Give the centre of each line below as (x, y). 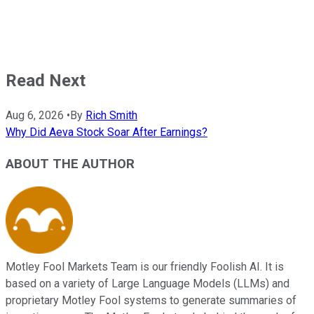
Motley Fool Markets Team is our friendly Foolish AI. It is (145, 267)
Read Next (46, 80)
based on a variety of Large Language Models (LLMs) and (148, 284)
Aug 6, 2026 (35, 115)
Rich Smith (111, 115)
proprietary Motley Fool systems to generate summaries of (151, 301)
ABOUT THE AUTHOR (70, 164)
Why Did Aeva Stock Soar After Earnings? (107, 132)
